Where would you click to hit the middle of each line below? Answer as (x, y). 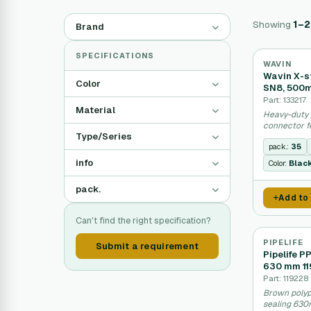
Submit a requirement (147, 246)
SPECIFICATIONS (115, 56)
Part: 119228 (286, 278)
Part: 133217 (285, 100)
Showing (273, 24)
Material (95, 110)
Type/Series (104, 136)
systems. (280, 137)
